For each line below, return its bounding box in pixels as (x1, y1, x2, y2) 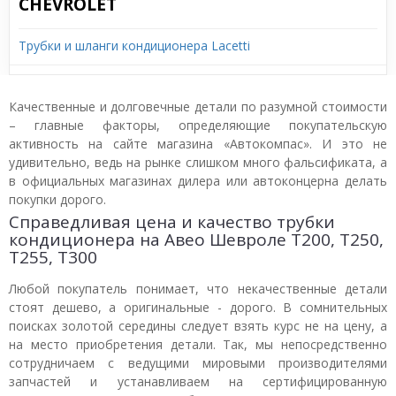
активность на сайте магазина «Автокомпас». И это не (9, 135, 387, 152)
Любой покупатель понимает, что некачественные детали (9, 280, 387, 297)
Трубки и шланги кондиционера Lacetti (19, 37, 250, 54)
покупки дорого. (9, 191, 106, 208)
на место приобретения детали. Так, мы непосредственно (9, 336, 387, 353)
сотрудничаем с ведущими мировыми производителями (9, 354, 387, 371)
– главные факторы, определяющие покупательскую (9, 117, 387, 133)
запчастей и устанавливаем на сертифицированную (9, 373, 387, 390)
